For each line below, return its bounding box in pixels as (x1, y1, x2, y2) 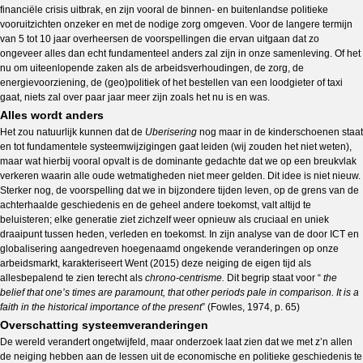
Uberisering (145, 126, 197, 138)
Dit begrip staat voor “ (227, 272, 323, 284)
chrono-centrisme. (145, 272, 227, 284)
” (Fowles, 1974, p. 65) (202, 301, 300, 313)
